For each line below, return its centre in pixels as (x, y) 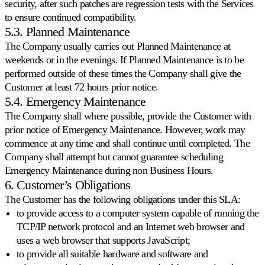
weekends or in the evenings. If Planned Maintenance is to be (124, 59)
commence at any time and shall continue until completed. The (127, 143)
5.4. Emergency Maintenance (75, 101)
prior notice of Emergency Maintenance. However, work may (125, 129)
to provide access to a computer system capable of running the (138, 213)
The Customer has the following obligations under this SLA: (123, 199)
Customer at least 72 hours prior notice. (82, 87)
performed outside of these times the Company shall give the (123, 73)
